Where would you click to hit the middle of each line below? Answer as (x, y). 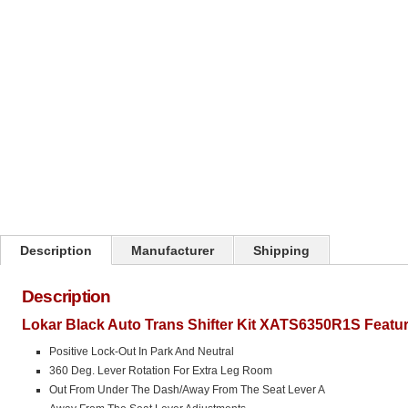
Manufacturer (173, 250)
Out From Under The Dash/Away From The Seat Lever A (187, 390)
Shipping (281, 250)
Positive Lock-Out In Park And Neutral (142, 352)
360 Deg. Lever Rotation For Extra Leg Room (161, 371)
